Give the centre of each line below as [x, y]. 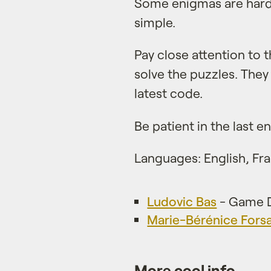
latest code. [168, 93]
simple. [155, 22]
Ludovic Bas [182, 201]
